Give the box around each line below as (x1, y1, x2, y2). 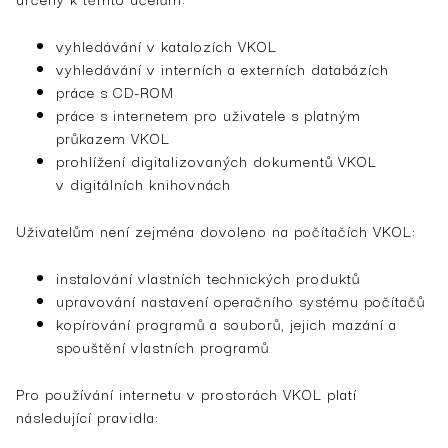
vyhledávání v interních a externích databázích (56, 56, 389, 80)
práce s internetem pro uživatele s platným (56, 102, 361, 126)
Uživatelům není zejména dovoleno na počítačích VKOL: (16, 218, 416, 242)
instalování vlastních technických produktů (56, 265, 360, 289)
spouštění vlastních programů (56, 334, 269, 358)
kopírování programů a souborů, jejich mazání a (56, 311, 397, 335)
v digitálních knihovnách (56, 171, 231, 195)
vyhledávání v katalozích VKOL (56, 33, 277, 57)
